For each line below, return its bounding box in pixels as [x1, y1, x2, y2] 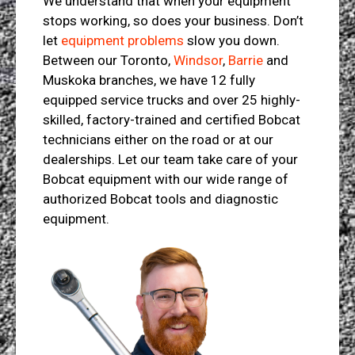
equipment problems [60, 32, 184, 49]
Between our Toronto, [42, 52, 174, 69]
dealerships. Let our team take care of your [42, 151, 298, 168]
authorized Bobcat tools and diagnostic [42, 191, 278, 208]
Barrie [227, 52, 263, 69]
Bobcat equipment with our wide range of [42, 171, 288, 188]
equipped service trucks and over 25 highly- [42, 92, 300, 109]
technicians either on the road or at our [42, 132, 273, 148]
